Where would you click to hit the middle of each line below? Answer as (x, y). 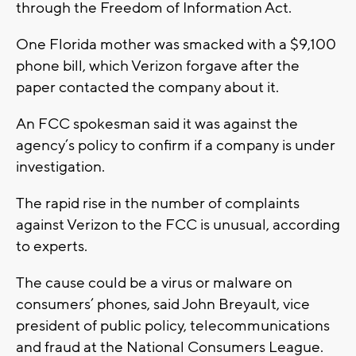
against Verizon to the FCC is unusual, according (178, 225)
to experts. (52, 247)
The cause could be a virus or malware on (154, 283)
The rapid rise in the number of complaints (158, 204)
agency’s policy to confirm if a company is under (176, 146)
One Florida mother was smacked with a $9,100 (176, 45)
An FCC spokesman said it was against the (157, 124)
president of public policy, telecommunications (173, 326)
